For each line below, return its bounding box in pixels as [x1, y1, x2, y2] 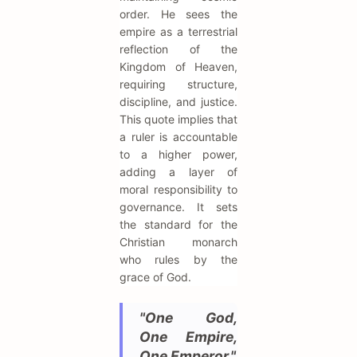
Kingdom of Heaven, [120, 59, 237, 73]
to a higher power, [120, 147, 237, 161]
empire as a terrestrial [120, 24, 237, 38]
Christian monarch [120, 234, 237, 249]
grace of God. [120, 269, 191, 284]
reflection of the [120, 41, 237, 56]
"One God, [139, 308, 237, 326]
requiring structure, [120, 76, 237, 91]
